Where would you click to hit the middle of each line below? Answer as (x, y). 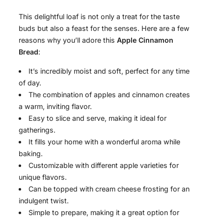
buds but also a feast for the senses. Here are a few (104, 28)
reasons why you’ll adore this (68, 40)
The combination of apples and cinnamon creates (110, 94)
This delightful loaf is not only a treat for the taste (99, 17)
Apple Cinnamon (145, 40)
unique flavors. (43, 177)
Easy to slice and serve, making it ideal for (98, 118)
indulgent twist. (44, 200)
